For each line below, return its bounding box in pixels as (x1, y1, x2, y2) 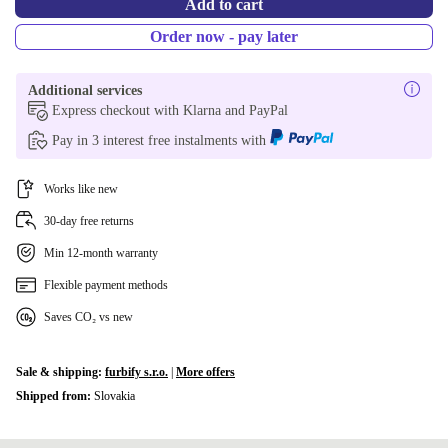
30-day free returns (44, 214, 134, 228)
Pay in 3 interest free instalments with (52, 133, 270, 148)
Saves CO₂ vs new (44, 310, 133, 324)
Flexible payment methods (44, 278, 168, 292)
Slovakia (94, 389, 135, 403)
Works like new (44, 182, 118, 196)
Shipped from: (16, 389, 94, 403)
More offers (176, 365, 235, 379)
